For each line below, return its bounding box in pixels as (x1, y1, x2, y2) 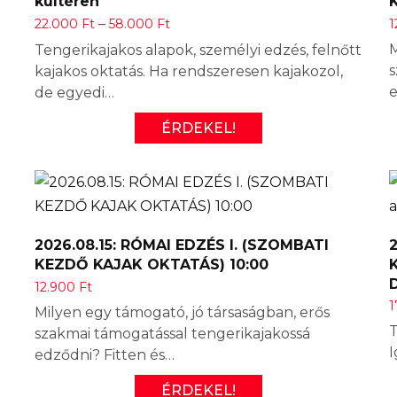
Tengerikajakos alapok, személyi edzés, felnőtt (35, 41, 362, 58)
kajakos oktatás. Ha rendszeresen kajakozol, (35, 62, 343, 80)
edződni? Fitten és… (35, 346, 175, 363)
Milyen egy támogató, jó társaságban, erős (35, 303, 330, 321)
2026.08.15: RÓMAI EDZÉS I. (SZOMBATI (35, 236, 329, 253)
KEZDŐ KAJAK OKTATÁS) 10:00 (35, 255, 269, 273)
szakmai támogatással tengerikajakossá (35, 324, 310, 342)
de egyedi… (35, 83, 114, 101)
